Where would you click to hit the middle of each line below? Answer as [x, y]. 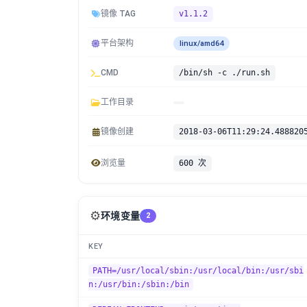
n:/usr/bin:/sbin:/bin [139, 284]
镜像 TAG [118, 14]
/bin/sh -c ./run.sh [224, 73]
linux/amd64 [201, 44]
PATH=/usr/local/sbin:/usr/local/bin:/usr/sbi [198, 271]
